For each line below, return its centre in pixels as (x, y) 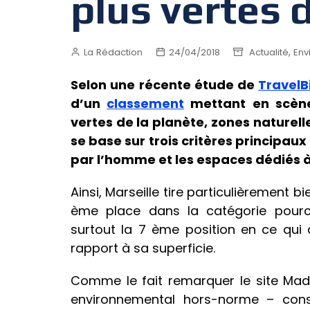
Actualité (269, 52)
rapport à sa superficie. (143, 248)
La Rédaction (113, 52)
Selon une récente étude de (165, 85)
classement (146, 104)
